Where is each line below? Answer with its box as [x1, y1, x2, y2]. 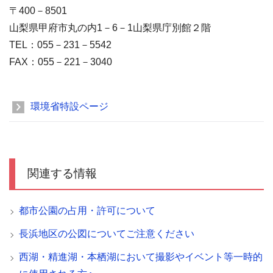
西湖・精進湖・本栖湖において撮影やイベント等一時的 [19, 251, 263, 262]
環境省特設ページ [30, 101, 108, 112]
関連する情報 [27, 166, 97, 180]
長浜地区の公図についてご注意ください [19, 228, 194, 239]
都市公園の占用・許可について [19, 205, 155, 216]
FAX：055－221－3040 [9, 56, 112, 67]
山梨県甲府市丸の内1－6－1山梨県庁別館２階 [9, 22, 211, 33]
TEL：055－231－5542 [9, 39, 112, 50]
